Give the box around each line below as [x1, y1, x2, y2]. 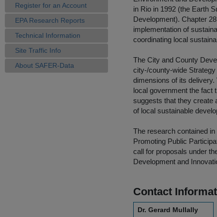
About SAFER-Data [15, 62, 74, 69]
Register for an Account [15, 1, 87, 9]
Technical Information [15, 31, 80, 39]
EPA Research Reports [15, 16, 85, 24]
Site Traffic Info [15, 46, 61, 54]
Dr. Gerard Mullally [138, 206, 198, 214]
